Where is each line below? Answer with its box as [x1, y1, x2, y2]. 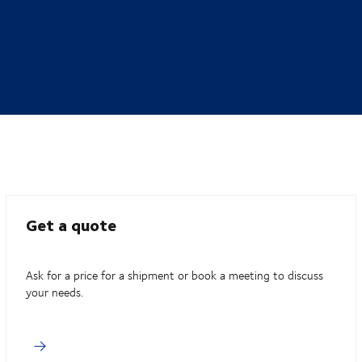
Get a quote [26, 212, 117, 238]
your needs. [26, 284, 84, 301]
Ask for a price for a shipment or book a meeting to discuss [26, 267, 324, 284]
